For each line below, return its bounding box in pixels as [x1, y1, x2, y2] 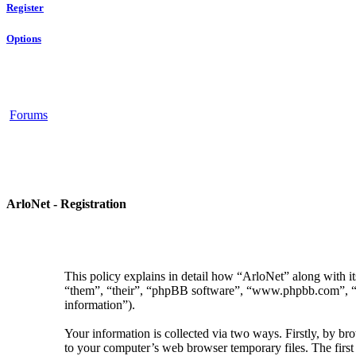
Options [6, 32, 41, 44]
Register [6, 2, 44, 14]
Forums [10, 107, 48, 122]
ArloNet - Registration [6, 197, 126, 211]
